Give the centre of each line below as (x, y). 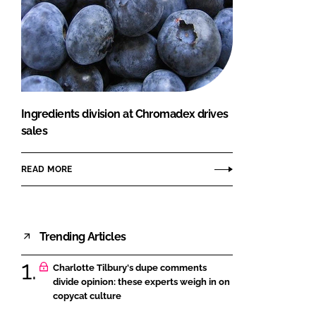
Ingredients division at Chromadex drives (125, 114)
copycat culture (87, 296)
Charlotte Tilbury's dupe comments (130, 268)
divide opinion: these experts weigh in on (141, 282)
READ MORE (47, 169)
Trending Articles (83, 236)
